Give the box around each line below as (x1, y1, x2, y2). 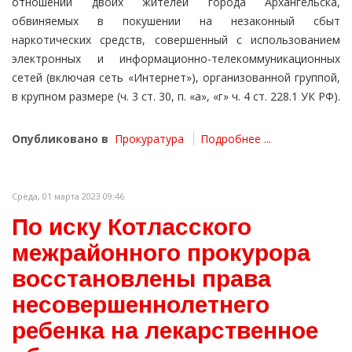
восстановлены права (12, 266, 271, 292)
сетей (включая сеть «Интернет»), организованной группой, (12, 70, 340, 86)
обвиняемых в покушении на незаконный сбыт (12, 13, 340, 29)
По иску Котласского (12, 214, 251, 240)
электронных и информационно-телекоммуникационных (12, 51, 340, 67)
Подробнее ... (200, 131, 271, 147)
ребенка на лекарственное (12, 317, 318, 344)
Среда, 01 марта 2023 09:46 (12, 190, 124, 203)
